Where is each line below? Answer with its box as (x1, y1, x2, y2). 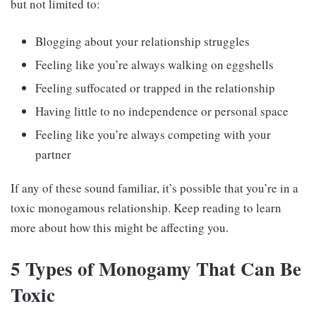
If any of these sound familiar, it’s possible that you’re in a (11, 179, 298, 196)
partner (35, 145, 71, 162)
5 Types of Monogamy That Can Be (11, 254, 301, 282)
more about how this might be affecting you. (11, 219, 229, 236)
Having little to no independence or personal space (35, 102, 288, 119)
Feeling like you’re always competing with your (35, 126, 271, 142)
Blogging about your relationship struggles (35, 32, 250, 49)
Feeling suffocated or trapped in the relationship (35, 79, 275, 96)
